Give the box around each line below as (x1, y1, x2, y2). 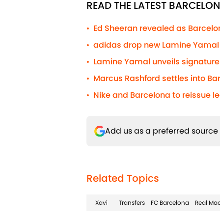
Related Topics (86, 171, 159, 186)
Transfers (119, 198, 145, 207)
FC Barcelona (151, 198, 189, 207)
